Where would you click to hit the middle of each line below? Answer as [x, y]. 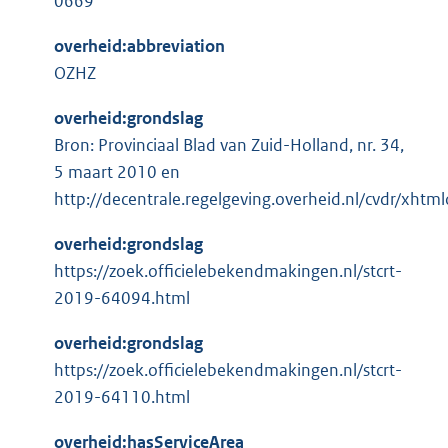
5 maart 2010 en [117, 172]
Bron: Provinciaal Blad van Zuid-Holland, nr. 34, [229, 145]
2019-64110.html [122, 397]
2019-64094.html [122, 298]
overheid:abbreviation [139, 46]
